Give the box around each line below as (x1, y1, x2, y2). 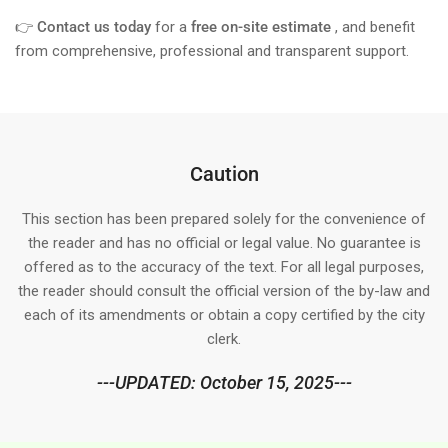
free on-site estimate (191, 18, 331, 37)
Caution (189, 162, 259, 187)
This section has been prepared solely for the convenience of (22, 210, 426, 229)
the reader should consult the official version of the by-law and (18, 282, 430, 301)
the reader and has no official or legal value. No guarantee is (27, 234, 421, 253)
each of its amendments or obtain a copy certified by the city (23, 306, 425, 325)
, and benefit (331, 18, 415, 37)
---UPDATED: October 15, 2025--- (96, 372, 352, 394)
